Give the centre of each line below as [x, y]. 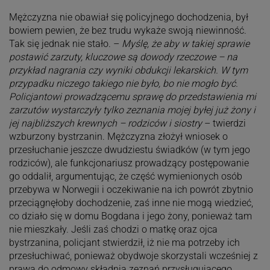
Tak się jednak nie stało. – [65, 44]
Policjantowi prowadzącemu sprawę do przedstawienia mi [132, 97]
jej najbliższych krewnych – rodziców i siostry [105, 124]
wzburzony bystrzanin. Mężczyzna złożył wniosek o [118, 137]
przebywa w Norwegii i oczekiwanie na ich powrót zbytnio [131, 190]
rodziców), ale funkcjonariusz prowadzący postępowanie [129, 163]
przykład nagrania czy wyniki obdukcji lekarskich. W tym [128, 71]
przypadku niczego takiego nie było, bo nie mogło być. [123, 84]
